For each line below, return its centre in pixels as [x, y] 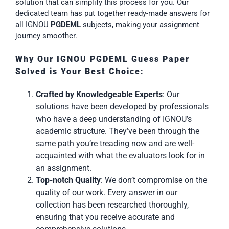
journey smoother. [46, 36]
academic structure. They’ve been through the [118, 131]
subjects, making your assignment [140, 25]
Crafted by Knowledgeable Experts [99, 94]
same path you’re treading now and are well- [115, 143]
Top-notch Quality [68, 180]
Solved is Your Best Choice [78, 71]
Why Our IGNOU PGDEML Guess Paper [102, 59]
